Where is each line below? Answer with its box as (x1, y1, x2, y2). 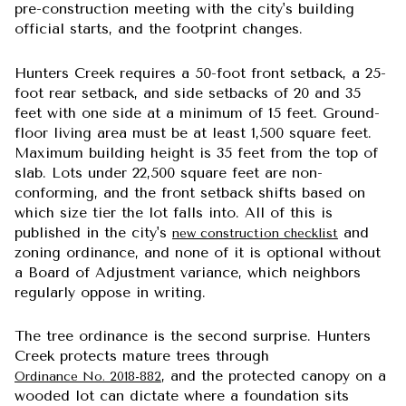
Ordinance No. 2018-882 (14, 369, 161, 385)
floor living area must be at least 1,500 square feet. (14, 123, 372, 141)
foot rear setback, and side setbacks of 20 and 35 (14, 83, 361, 101)
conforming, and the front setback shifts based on (14, 183, 365, 201)
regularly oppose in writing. (14, 283, 206, 301)
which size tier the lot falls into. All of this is (14, 203, 333, 221)
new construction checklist (172, 225, 338, 241)
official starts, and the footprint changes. (14, 19, 303, 37)
